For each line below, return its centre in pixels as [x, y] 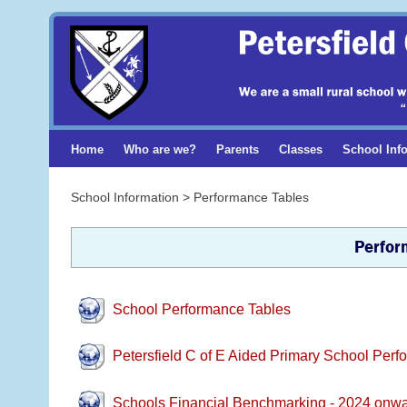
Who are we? [160, 149]
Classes [300, 149]
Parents [238, 149]
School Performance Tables [201, 309]
